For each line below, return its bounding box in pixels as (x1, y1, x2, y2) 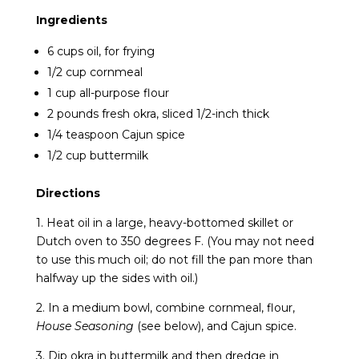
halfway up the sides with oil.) (35, 270, 198, 285)
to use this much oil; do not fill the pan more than (35, 252, 313, 267)
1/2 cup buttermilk (46, 147, 148, 163)
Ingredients (35, 12, 107, 27)
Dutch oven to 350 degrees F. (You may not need (35, 233, 314, 248)
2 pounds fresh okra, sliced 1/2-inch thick (46, 106, 269, 121)
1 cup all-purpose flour (46, 85, 169, 100)
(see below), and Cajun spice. (133, 318, 296, 333)
